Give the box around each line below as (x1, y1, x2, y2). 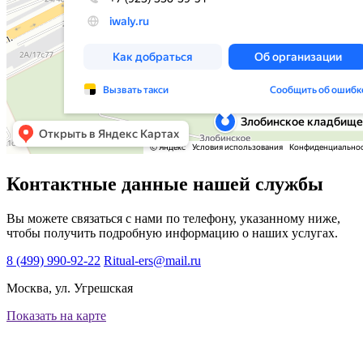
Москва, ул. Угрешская (6, 281, 133, 295)
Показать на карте (6, 309, 106, 322)
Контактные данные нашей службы (6, 173, 323, 195)
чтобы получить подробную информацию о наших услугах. (6, 226, 338, 240)
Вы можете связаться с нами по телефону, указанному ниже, (6, 211, 340, 225)
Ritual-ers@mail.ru (104, 254, 201, 267)
